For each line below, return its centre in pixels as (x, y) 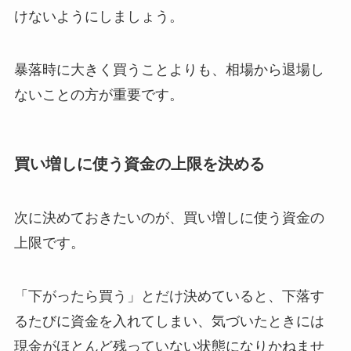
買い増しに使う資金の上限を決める (139, 163)
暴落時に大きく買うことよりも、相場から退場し (169, 69)
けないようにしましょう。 (98, 16)
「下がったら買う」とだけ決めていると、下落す (169, 296)
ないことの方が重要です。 (98, 94)
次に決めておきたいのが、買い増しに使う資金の (169, 218)
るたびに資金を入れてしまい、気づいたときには (169, 321)
